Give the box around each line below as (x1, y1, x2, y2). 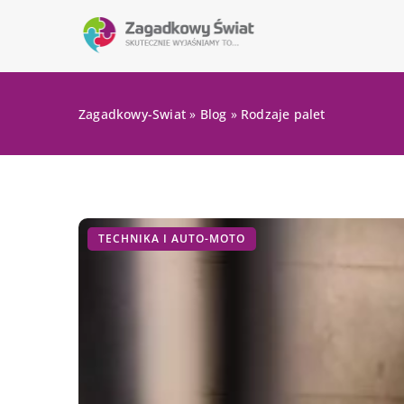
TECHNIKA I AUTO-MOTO (98, 231, 245, 246)
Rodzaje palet (241, 106, 326, 123)
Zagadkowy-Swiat (78, 106, 186, 123)
